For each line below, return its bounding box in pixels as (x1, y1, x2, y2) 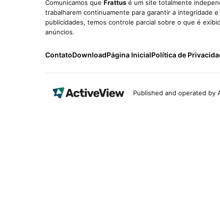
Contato (45, 50, 72, 59)
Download (72, 50, 107, 59)
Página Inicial (107, 50, 151, 59)
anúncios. (45, 27, 75, 36)
